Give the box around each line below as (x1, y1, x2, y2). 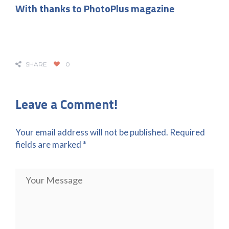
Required (170, 126, 205, 138)
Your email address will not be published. (15, 126, 168, 138)
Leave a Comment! (15, 94, 118, 114)
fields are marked (15, 139, 83, 150)
